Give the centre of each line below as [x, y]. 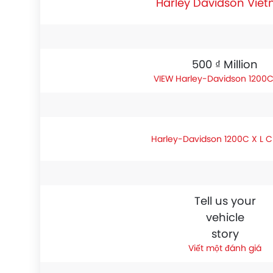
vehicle [225, 217]
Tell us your [225, 201]
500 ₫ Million [225, 64]
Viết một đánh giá [225, 248]
